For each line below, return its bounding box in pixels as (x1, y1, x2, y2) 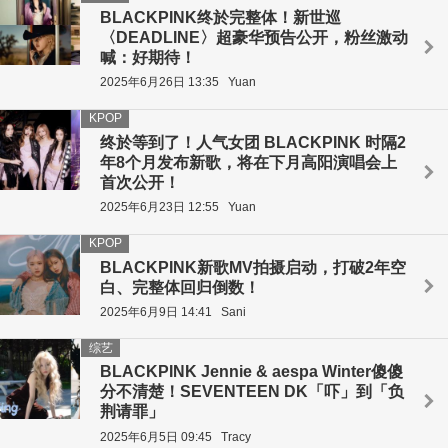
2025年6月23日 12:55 (100, 200, 219, 215)
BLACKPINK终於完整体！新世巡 (100, 9, 341, 27)
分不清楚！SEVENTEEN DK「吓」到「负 (100, 383, 404, 401)
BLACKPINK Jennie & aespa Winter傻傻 (100, 363, 403, 381)
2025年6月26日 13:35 (100, 75, 219, 90)
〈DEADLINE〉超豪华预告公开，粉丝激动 (100, 29, 408, 47)
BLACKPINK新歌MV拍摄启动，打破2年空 (100, 258, 406, 276)
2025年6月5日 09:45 (100, 429, 212, 444)
